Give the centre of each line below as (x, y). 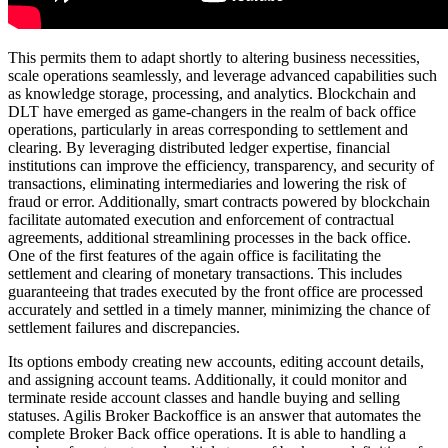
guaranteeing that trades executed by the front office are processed (215, 291)
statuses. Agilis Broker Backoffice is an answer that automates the (214, 415)
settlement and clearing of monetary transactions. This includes (205, 273)
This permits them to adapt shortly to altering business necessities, (214, 57)
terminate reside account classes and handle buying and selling (204, 397)
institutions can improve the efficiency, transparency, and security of (221, 165)
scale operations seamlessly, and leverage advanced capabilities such (222, 75)
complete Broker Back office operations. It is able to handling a (207, 433)
